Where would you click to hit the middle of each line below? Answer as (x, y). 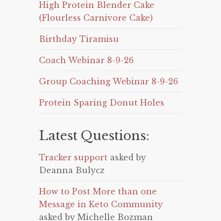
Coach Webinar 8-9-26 (86, 60)
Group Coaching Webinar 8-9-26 (109, 81)
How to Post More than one (98, 191)
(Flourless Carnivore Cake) (96, 18)
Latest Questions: (94, 136)
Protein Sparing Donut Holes (102, 103)
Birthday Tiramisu (79, 39)
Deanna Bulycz (72, 170)
